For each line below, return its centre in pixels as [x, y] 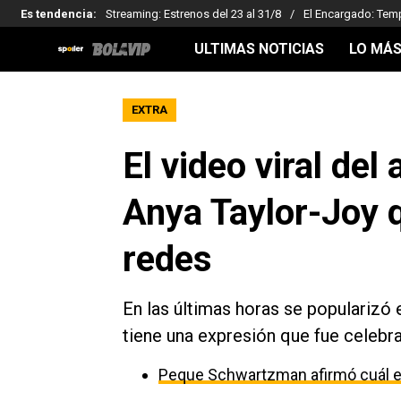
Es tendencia [57, 13]
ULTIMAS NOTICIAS [259, 49]
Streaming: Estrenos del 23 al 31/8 [193, 13]
